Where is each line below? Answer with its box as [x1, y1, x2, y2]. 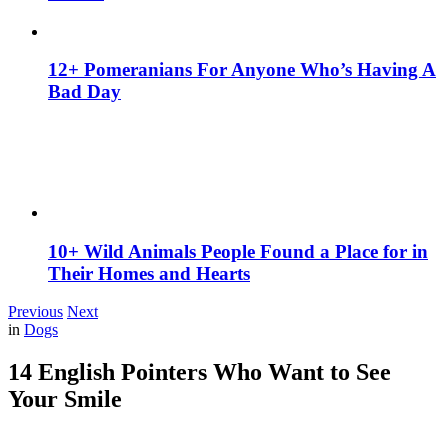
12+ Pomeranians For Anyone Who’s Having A [48, 59, 436, 81]
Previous [8, 303, 63, 321]
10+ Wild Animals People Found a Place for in [48, 240, 428, 262]
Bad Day [48, 81, 121, 103]
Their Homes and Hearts [48, 262, 250, 284]
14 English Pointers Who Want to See [8, 359, 391, 386]
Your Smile [8, 386, 122, 413]
